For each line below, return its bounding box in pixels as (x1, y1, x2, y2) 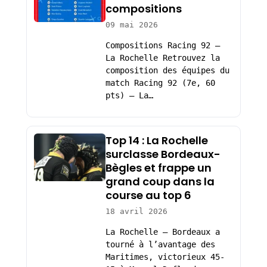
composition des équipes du (105, 65, 229, 75)
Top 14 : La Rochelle (105, 133, 208, 148)
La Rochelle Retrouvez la (105, 52, 220, 63)
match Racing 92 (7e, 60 (105, 77, 215, 88)
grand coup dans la (105, 174, 215, 190)
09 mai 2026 (105, 20, 158, 29)
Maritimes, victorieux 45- (105, 252, 225, 262)
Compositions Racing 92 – (105, 40, 220, 50)
